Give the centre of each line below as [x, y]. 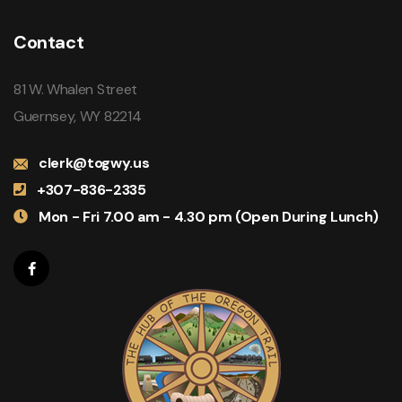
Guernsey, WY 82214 [78, 117]
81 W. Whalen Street [75, 90]
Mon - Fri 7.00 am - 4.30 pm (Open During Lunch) [209, 217]
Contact [49, 43]
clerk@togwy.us [94, 163]
